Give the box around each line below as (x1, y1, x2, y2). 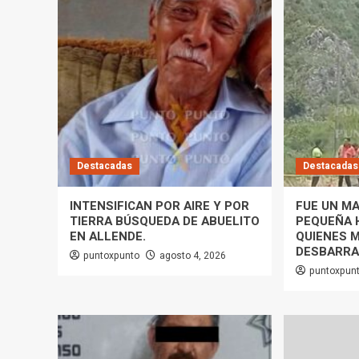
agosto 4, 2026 (159, 248, 226, 264)
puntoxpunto (83, 248, 139, 264)
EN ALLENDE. (70, 228, 146, 246)
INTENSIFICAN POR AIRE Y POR (70, 197, 249, 216)
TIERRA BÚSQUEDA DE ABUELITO (70, 212, 260, 231)
